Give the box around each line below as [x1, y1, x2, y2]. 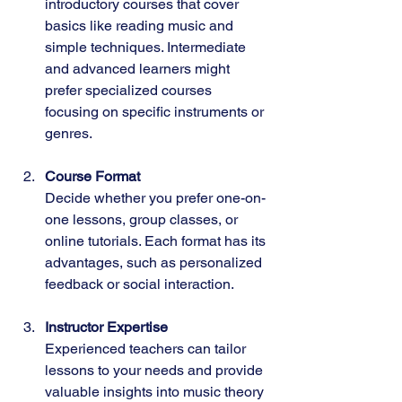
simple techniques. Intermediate [45, 38, 249, 56]
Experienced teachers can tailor [45, 339, 249, 357]
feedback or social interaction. [45, 275, 234, 293]
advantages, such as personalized [45, 253, 266, 271]
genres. [45, 124, 92, 142]
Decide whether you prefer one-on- [45, 188, 266, 206]
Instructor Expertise [45, 318, 168, 336]
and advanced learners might [45, 59, 233, 77]
